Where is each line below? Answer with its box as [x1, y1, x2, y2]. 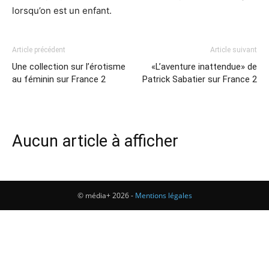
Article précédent [12, 46, 65, 54]
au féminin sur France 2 [12, 74, 106, 85]
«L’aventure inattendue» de [151, 61, 257, 72]
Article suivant [210, 46, 257, 54]
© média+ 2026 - [77, 190, 135, 201]
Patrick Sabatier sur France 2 [142, 74, 257, 85]
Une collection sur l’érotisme [12, 61, 125, 72]
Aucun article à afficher [12, 131, 178, 151]
